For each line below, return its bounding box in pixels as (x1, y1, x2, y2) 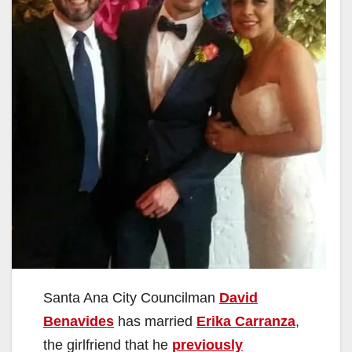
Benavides (43, 313, 114, 329)
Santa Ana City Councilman (43, 289, 219, 306)
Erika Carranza (196, 313, 295, 329)
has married (114, 313, 196, 329)
